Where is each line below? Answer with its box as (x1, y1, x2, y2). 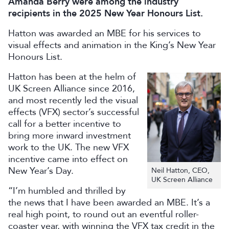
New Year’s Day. (8, 165, 74, 177)
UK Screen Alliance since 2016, (8, 82, 135, 95)
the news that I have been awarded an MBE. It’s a (8, 196, 210, 209)
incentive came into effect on (8, 153, 128, 165)
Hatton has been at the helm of (8, 71, 136, 83)
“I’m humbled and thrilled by (8, 185, 126, 197)
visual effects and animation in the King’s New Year (8, 39, 216, 51)
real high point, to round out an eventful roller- (8, 208, 199, 220)
